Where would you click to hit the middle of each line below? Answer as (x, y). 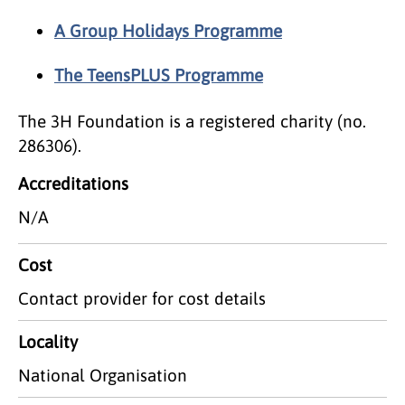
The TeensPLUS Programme (159, 75)
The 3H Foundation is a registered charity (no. (192, 121)
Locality (48, 341)
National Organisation (103, 375)
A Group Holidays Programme (168, 30)
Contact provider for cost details (142, 298)
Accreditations (73, 183)
